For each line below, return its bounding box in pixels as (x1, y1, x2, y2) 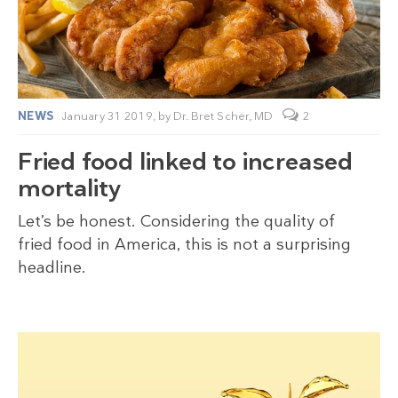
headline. (18, 257, 86, 279)
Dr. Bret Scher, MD (173, 108, 274, 124)
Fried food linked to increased (18, 146, 353, 179)
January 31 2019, (62, 108, 159, 124)
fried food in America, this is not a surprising (18, 234, 351, 256)
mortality (18, 172, 122, 205)
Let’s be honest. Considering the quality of (18, 211, 335, 233)
